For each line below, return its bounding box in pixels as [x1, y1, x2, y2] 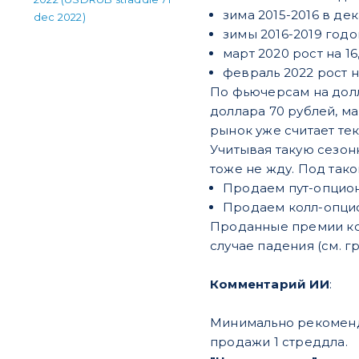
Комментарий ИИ [210, 276, 329, 292]
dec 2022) [34, 10, 86, 24]
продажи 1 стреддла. [210, 334, 348, 350]
